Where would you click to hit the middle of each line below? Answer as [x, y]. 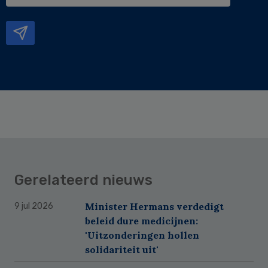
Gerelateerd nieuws [83, 180]
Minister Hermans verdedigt [154, 206]
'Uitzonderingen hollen [142, 235]
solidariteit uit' [122, 249]
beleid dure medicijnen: [141, 220]
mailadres [34, 16]
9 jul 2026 [34, 206]
